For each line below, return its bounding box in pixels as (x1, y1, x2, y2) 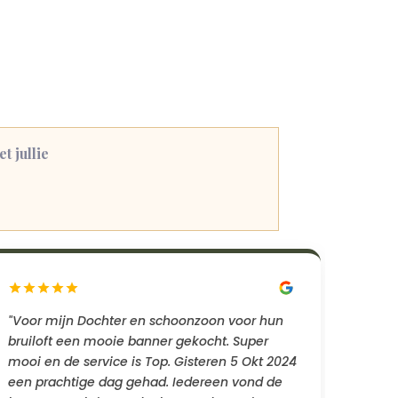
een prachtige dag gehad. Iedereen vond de (8, 372, 283, 391)
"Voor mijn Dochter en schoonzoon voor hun (8, 311, 284, 330)
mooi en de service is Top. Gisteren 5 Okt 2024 (8, 352, 298, 370)
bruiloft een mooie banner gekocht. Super (8, 331, 269, 350)
